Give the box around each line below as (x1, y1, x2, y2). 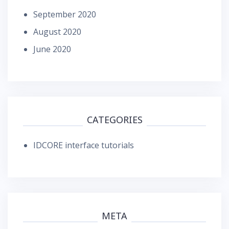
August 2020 (33, 26, 81, 37)
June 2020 (33, 43, 71, 55)
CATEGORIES (86, 113, 143, 126)
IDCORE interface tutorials (33, 140, 134, 151)
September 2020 (33, 9, 96, 20)
